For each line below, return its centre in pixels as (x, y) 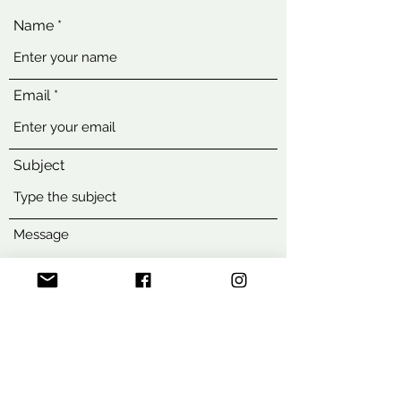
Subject (39, 165)
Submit (143, 370)
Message (41, 235)
